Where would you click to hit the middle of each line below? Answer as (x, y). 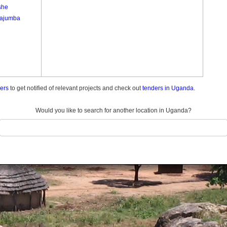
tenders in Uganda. (169, 88)
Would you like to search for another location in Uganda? (113, 110)
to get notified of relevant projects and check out (75, 88)
